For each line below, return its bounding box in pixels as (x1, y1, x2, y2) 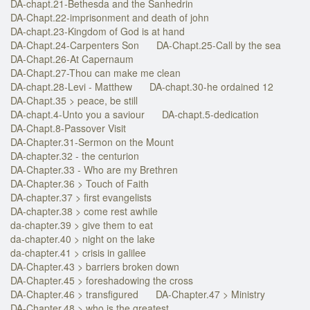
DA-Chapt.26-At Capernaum (10, 51, 134, 66)
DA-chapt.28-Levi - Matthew (10, 79, 132, 93)
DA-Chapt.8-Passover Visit (10, 120, 126, 135)
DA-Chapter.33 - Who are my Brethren (10, 162, 178, 176)
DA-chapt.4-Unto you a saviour (10, 107, 145, 121)
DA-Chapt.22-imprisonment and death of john (10, 10, 209, 24)
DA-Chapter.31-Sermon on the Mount (10, 134, 174, 149)
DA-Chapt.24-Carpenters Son (10, 37, 139, 52)
